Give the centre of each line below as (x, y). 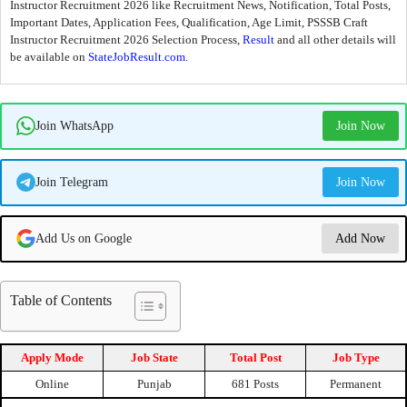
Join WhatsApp (74, 125)
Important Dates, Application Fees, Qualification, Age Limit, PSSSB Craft (189, 23)
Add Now (360, 239)
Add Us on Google (83, 238)
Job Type (356, 357)
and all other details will (335, 40)
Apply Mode (52, 357)
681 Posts (255, 383)
